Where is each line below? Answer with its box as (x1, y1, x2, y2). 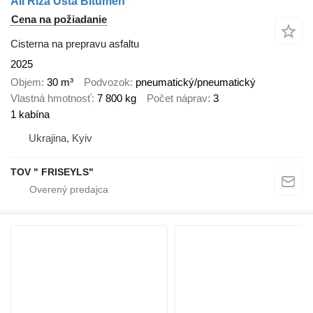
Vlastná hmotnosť (10, 92, 92, 105)
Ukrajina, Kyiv (29, 132, 92, 145)
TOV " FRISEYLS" (10, 166, 94, 178)
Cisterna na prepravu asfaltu (10, 37, 139, 50)
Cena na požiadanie (11, 13, 107, 25)
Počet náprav (147, 92, 208, 105)
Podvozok (84, 76, 130, 89)
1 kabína (10, 108, 50, 121)
